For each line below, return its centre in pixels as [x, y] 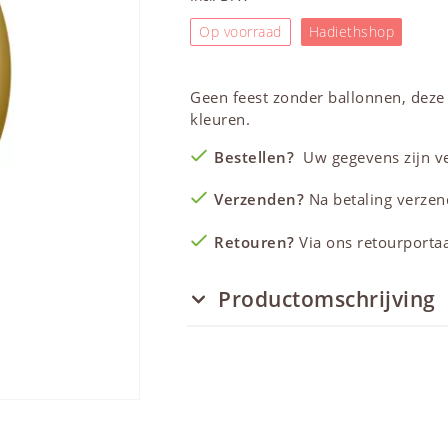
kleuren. [220, 118]
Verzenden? [259, 199]
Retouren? [254, 241]
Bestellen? [256, 156]
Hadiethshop [351, 31]
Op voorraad [240, 31]
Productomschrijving [327, 298]
